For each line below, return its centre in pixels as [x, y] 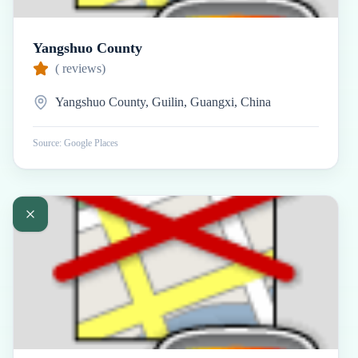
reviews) [82, 68]
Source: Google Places [76, 143]
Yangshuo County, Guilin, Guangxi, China [163, 102]
